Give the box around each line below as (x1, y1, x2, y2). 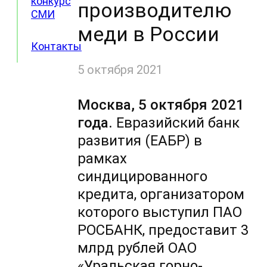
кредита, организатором (77, 186, 245, 203)
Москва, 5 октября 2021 (77, 97, 245, 114)
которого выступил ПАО (77, 204, 243, 221)
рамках (77, 150, 128, 167)
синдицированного (77, 168, 208, 185)
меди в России (77, 22, 220, 46)
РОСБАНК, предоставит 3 (77, 222, 249, 239)
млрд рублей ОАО (77, 240, 197, 257)
